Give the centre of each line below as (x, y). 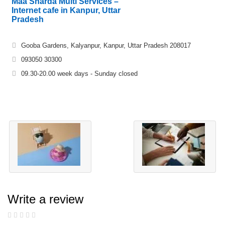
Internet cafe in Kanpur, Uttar (66, 10)
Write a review (45, 199)
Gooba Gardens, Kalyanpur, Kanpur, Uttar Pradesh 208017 (106, 45)
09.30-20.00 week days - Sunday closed (79, 73)
